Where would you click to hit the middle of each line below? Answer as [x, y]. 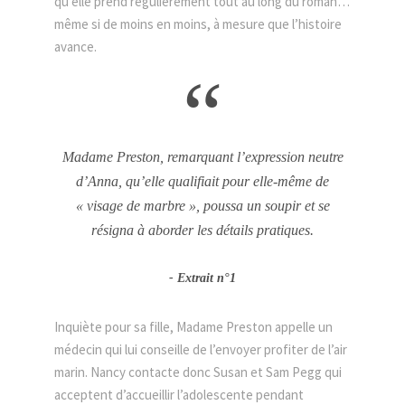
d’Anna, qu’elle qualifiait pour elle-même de [202, 181]
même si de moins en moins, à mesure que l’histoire [198, 24]
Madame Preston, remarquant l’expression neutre [202, 157]
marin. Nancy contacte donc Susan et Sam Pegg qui [198, 372]
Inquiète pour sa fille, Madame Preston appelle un [193, 327]
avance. [75, 47]
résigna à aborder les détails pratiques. [202, 230]
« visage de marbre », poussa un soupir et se [202, 206]
